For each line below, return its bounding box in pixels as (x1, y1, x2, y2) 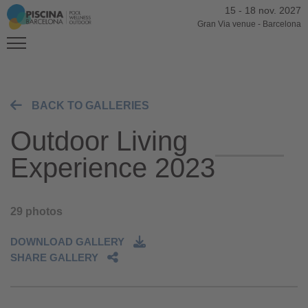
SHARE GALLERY (10, 251, 98, 263)
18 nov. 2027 (244, 5, 301, 16)
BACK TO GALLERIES (31, 99, 149, 111)
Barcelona (262, 19, 301, 29)
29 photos (10, 205, 63, 217)
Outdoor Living (10, 125, 188, 156)
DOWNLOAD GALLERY (10, 235, 124, 247)
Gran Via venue (197, 19, 256, 29)
